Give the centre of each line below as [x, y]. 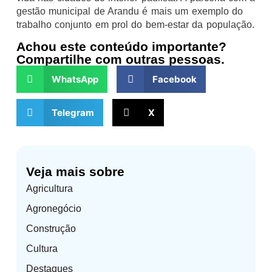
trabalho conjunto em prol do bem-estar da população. [135, 24]
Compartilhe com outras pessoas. [120, 59]
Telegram [73, 112]
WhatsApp [75, 79]
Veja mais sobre [75, 172]
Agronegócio [53, 209]
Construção [51, 229]
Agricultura [49, 189]
